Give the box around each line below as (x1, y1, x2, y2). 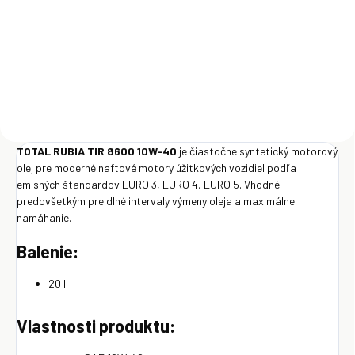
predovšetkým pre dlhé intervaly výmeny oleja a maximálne (17, 193, 295, 208)
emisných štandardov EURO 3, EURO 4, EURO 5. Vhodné (17, 177, 280, 191)
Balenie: (17, 240, 78, 261)
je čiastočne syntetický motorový (179, 143, 338, 158)
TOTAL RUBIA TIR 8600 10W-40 (17, 143, 177, 158)
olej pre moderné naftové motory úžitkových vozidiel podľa (17, 160, 296, 174)
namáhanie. (17, 210, 71, 224)
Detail (312, 28, 337, 40)
